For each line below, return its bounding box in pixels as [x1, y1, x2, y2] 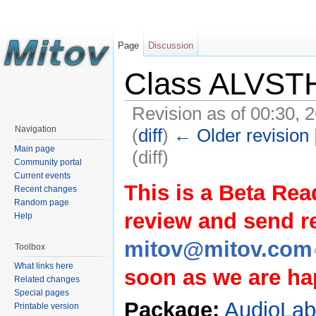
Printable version [14, 301, 79, 312]
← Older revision [173, 124, 309, 146]
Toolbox [15, 241, 45, 252]
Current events [14, 170, 71, 181]
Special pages [14, 288, 69, 298]
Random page [14, 197, 69, 207]
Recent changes [14, 183, 77, 194]
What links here [14, 261, 73, 272]
